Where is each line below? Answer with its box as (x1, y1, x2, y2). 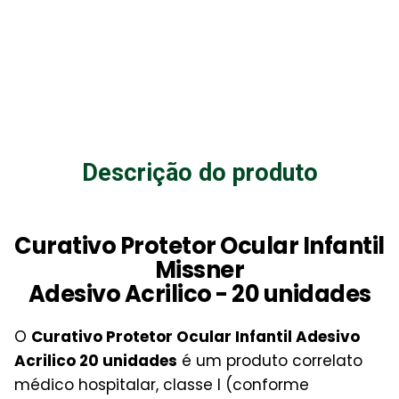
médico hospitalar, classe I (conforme (14, 373, 309, 395)
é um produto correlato (177, 349, 362, 371)
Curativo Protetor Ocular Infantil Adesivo (31, 325, 360, 347)
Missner (154, 253, 245, 286)
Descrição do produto (81, 158, 318, 187)
